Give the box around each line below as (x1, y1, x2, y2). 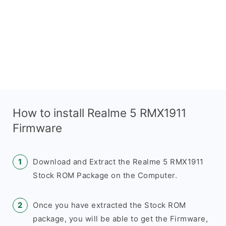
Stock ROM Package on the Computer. (33, 171, 177, 180)
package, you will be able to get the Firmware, (33, 214, 208, 223)
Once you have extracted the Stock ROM (33, 200, 186, 210)
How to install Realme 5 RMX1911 (13, 106, 186, 120)
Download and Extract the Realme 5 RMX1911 (33, 157, 204, 166)
